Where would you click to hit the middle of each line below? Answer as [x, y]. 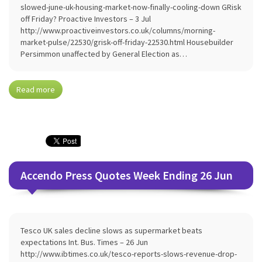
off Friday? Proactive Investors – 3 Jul [86, 19]
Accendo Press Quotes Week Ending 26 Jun [127, 175]
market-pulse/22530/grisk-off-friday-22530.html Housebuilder [127, 42]
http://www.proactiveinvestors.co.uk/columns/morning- [118, 30]
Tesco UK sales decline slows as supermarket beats [111, 230]
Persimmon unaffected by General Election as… [104, 54]
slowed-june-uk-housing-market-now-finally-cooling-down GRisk [131, 7]
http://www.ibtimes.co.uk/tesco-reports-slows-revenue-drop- [129, 254]
